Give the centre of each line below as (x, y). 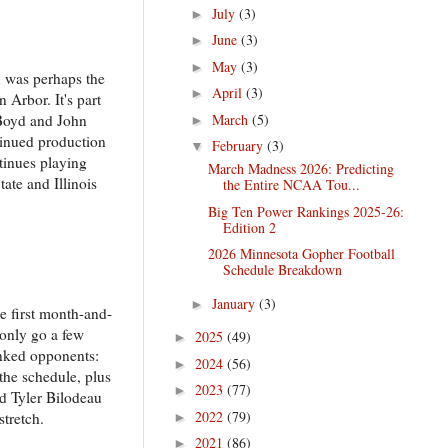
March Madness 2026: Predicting (300, 169)
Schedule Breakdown (282, 270)
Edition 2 (249, 227)
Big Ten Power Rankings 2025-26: (305, 211)
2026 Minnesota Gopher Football (301, 254)
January (235, 303)
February (239, 146)
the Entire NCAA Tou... (291, 185)
